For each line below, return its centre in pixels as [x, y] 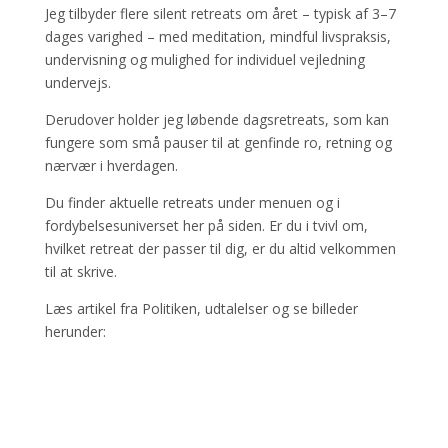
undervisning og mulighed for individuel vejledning [204, 59]
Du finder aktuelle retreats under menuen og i [192, 202]
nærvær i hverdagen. [111, 165]
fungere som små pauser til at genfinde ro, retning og [218, 142]
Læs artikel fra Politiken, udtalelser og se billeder [201, 308]
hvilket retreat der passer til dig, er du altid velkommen [220, 248]
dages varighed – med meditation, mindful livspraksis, [217, 36]
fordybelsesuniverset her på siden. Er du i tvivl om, [206, 225]
